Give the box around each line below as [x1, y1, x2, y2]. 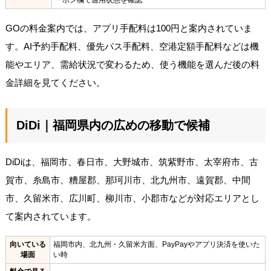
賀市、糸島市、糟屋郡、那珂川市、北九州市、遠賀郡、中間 [5, 174, 250, 185]
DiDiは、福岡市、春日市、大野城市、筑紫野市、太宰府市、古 [5, 156, 258, 167]
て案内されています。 [5, 211, 96, 221]
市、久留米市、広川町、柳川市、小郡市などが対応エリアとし [5, 192, 260, 203]
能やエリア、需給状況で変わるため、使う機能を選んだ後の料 [5, 59, 260, 70]
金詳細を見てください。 [5, 77, 105, 88]
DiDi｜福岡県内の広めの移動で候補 [16, 118, 210, 132]
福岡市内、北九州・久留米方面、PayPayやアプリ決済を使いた [53, 240, 260, 249]
